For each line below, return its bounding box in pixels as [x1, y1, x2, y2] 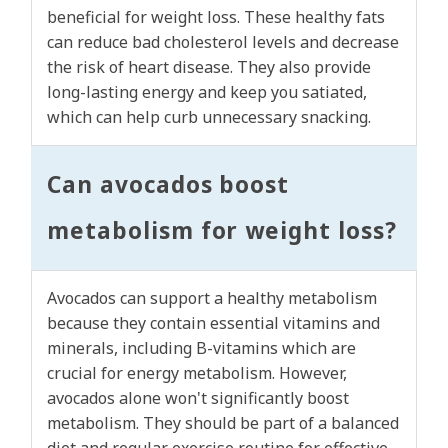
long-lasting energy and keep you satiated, [47, 81, 367, 104]
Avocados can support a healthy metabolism [47, 287, 377, 310]
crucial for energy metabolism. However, [47, 362, 347, 385]
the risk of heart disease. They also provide [47, 56, 371, 79]
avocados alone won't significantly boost [47, 387, 349, 410]
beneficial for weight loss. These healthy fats [47, 6, 385, 29]
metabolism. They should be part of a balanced [47, 412, 399, 435]
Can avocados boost [47, 169, 290, 201]
